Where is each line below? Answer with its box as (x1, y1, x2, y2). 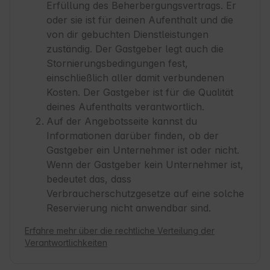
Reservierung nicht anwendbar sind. (46, 202, 211, 215)
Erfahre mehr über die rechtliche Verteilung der (25, 225, 215, 236)
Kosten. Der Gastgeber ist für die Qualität (46, 86, 233, 99)
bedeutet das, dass (46, 173, 131, 186)
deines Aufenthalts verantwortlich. (46, 101, 204, 113)
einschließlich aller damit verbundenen (46, 72, 224, 84)
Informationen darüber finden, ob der (46, 130, 219, 142)
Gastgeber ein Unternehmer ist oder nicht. (46, 144, 239, 157)
